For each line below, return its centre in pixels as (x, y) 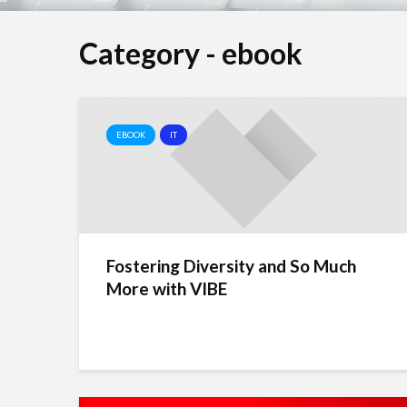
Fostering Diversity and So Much (231, 266)
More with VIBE (167, 288)
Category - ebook (191, 53)
